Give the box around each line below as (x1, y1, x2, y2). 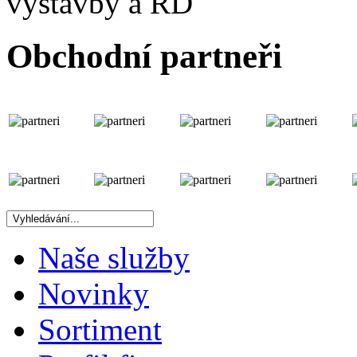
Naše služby (38, 241, 190, 276)
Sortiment (38, 312, 162, 347)
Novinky (38, 277, 149, 312)
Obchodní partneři (6, 37, 282, 76)
